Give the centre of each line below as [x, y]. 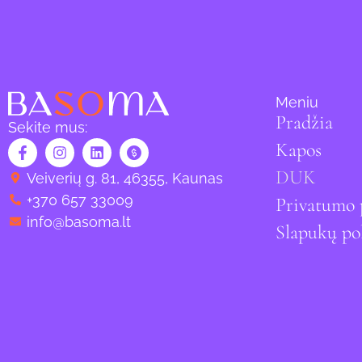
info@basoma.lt [78, 221]
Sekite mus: [48, 127]
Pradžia [304, 122]
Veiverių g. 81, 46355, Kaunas [124, 178]
